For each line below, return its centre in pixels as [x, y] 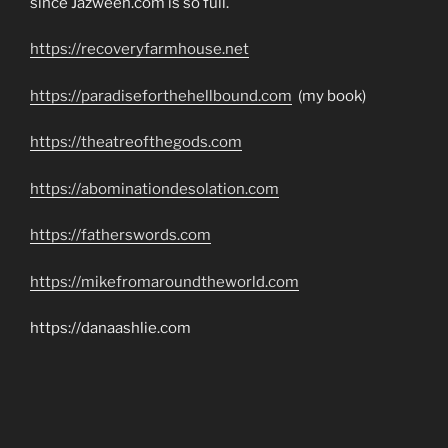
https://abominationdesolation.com [154, 188]
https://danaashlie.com [110, 328]
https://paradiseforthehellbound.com [161, 95]
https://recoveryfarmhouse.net [139, 49]
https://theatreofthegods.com [136, 142]
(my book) [329, 95]
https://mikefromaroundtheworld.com [164, 281]
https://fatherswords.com [120, 235]
